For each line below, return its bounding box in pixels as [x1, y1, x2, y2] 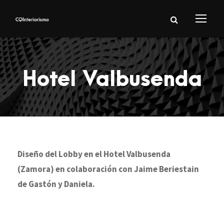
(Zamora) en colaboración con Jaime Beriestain [17, 163, 199, 174]
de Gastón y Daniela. [17, 178, 95, 189]
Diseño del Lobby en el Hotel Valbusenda [17, 148, 170, 159]
